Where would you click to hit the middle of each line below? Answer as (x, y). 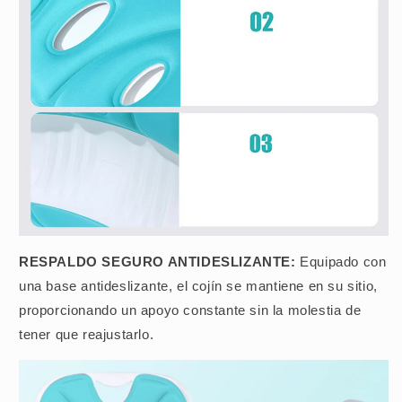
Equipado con (343, 262)
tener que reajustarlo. (87, 335)
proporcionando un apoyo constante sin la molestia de (190, 310)
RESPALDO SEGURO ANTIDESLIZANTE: (160, 262)
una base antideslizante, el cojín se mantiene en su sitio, (198, 286)
